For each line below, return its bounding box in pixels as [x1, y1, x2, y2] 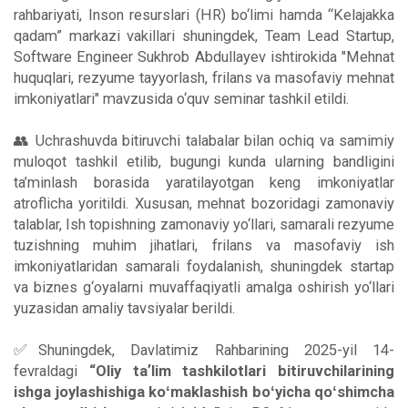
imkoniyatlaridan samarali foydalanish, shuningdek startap [14, 257, 394, 275]
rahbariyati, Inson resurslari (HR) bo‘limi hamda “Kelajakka [14, 5, 394, 24]
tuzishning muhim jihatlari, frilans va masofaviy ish [14, 236, 394, 254]
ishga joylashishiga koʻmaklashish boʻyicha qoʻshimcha [14, 382, 394, 401]
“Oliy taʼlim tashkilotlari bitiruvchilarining [88, 362, 394, 380]
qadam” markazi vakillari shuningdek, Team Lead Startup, [14, 26, 394, 45]
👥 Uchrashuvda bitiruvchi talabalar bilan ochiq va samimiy [14, 131, 394, 149]
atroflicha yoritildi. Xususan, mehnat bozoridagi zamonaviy [14, 194, 394, 212]
